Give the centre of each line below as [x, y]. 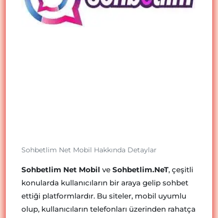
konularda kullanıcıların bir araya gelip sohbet [105, 183]
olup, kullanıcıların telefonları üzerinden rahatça [109, 209]
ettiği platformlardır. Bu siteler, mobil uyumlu [104, 196]
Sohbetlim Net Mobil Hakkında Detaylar [89, 150]
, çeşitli [181, 170]
